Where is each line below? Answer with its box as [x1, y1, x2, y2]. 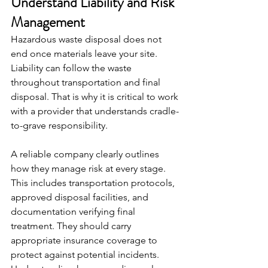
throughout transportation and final [11, 77, 163, 89]
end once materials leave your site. [11, 48, 160, 60]
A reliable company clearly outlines [11, 148, 162, 160]
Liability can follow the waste [11, 62, 134, 74]
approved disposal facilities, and [11, 191, 151, 203]
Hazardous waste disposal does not [11, 33, 164, 45]
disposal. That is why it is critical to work [11, 91, 181, 103]
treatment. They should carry [11, 220, 133, 232]
